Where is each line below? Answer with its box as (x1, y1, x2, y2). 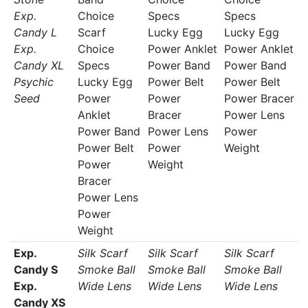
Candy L (13, 25, 57, 39)
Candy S (13, 263, 58, 276)
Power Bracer (223, 91, 294, 105)
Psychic (13, 75, 54, 89)
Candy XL (13, 58, 64, 72)
